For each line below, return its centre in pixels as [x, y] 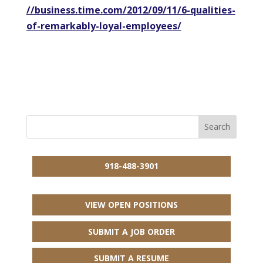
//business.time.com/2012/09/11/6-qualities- [131, 10]
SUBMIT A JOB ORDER [131, 231]
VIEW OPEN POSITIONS [131, 205]
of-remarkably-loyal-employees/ [104, 26]
